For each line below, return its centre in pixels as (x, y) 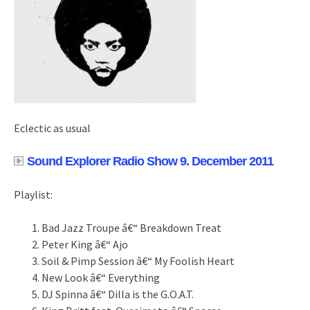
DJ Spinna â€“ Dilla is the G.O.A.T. (118, 294)
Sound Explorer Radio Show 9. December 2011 (150, 162)
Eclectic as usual (52, 128)
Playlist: (33, 195)
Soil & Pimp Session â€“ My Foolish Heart (138, 261)
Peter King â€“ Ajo (85, 245)
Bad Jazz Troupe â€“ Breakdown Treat (131, 228)
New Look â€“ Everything (101, 278)
